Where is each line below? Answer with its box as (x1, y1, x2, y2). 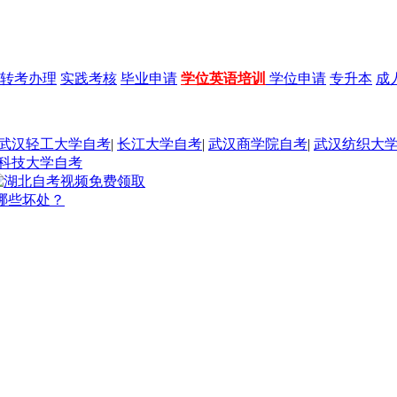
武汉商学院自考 (208, 136, 307, 152)
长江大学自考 (117, 136, 202, 152)
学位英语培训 (181, 70, 266, 86)
